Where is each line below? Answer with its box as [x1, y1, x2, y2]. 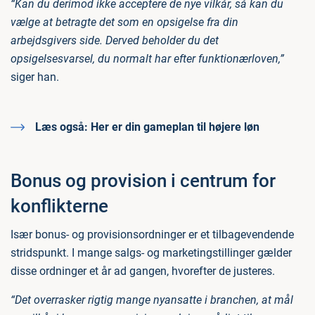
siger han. [11, 70, 59, 84]
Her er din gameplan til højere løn [88, 120, 259, 134]
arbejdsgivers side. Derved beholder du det [11, 34, 219, 48]
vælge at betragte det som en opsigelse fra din [11, 15, 238, 30]
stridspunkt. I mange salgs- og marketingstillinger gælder [11, 246, 292, 260]
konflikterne [11, 195, 108, 217]
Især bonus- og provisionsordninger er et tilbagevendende [11, 228, 294, 242]
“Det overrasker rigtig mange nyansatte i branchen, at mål [11, 293, 293, 307]
